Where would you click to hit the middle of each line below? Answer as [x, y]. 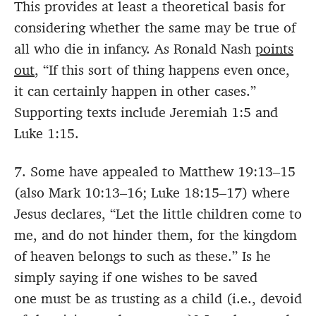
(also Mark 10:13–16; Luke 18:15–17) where [152, 193]
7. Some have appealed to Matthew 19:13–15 [155, 172]
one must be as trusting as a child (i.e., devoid [158, 299]
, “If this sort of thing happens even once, [162, 70]
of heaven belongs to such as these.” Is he [142, 256]
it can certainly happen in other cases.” [135, 91]
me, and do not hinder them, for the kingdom [156, 235]
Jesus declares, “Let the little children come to [158, 214]
